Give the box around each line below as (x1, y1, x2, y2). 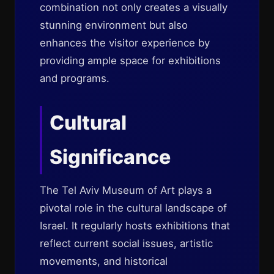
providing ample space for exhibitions (40, 54, 221, 67)
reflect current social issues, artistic (40, 237, 213, 250)
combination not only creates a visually (40, 1, 228, 13)
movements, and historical (40, 255, 168, 267)
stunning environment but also (40, 19, 188, 31)
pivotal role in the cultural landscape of (40, 202, 227, 214)
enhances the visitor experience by (40, 37, 210, 49)
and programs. (40, 72, 109, 84)
